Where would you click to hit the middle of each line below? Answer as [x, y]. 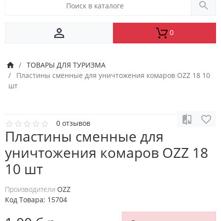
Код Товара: [26, 200]
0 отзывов [73, 123]
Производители [30, 189]
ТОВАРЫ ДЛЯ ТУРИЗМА [66, 65]
